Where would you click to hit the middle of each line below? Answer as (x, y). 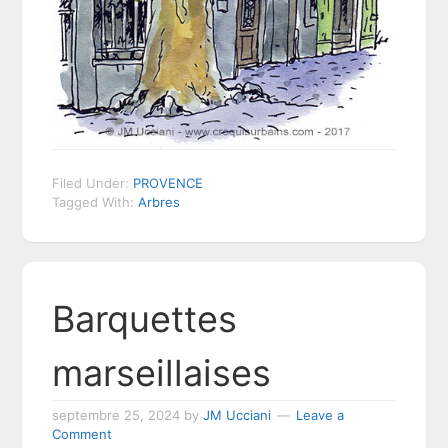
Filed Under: (93, 182)
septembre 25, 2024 (116, 414)
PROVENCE (168, 182)
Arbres (159, 201)
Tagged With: (95, 201)
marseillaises (162, 372)
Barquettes (145, 318)
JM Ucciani (237, 414)
